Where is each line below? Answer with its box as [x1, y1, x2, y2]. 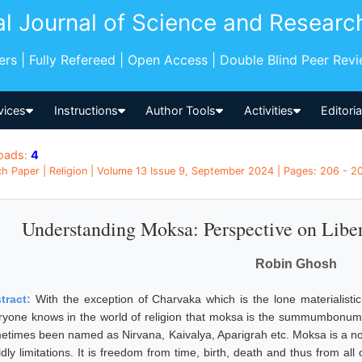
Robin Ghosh [255, 256, 337, 271]
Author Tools [145, 103, 217, 117]
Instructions [53, 103, 118, 117]
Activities [243, 103, 293, 117]
